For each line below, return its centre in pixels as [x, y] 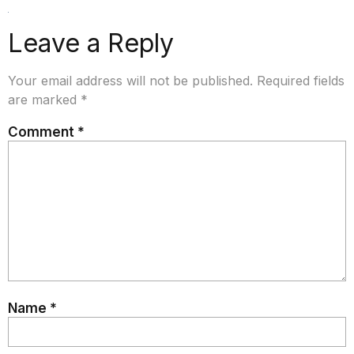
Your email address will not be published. [130, 81]
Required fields [301, 81]
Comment [43, 131]
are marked [44, 100]
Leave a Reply [91, 43]
